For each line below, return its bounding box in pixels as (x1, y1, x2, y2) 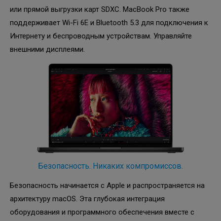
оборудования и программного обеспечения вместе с (10, 207, 194, 217)
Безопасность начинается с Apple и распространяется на (10, 181, 205, 190)
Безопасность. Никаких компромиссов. (38, 161, 183, 171)
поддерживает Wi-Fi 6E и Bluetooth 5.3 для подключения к (10, 18, 208, 27)
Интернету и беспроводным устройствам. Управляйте (10, 31, 192, 40)
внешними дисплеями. (10, 44, 87, 54)
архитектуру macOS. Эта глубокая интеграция (10, 194, 165, 203)
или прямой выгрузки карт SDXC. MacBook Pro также (10, 4, 189, 14)
